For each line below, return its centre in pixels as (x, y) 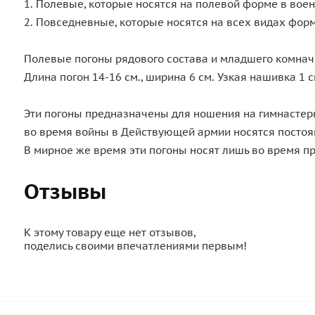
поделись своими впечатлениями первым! (135, 245)
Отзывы (65, 191)
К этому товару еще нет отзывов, (110, 232)
